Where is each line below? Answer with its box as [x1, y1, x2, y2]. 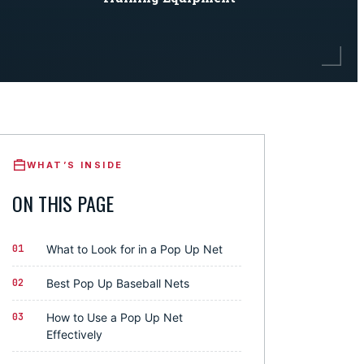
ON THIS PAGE [12, 188, 114, 218]
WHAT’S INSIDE [27, 158, 123, 171]
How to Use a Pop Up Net [46, 310, 183, 324]
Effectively [46, 327, 102, 341]
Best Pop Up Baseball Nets [46, 276, 189, 290]
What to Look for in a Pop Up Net [46, 242, 223, 256]
